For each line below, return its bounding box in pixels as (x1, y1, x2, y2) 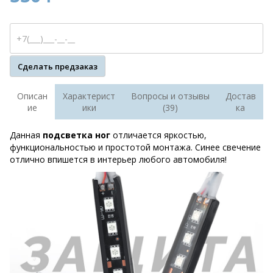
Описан (17, 90, 48, 102)
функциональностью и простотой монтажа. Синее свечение (10, 141, 261, 153)
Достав (225, 90, 256, 102)
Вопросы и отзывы (131, 90, 210, 102)
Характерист (63, 90, 115, 102)
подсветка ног (43, 129, 113, 141)
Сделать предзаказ (18, 60, 97, 71)
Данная (10, 129, 43, 141)
